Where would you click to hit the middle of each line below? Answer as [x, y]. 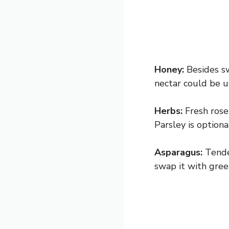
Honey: [169, 70]
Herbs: [168, 111]
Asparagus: [178, 152]
